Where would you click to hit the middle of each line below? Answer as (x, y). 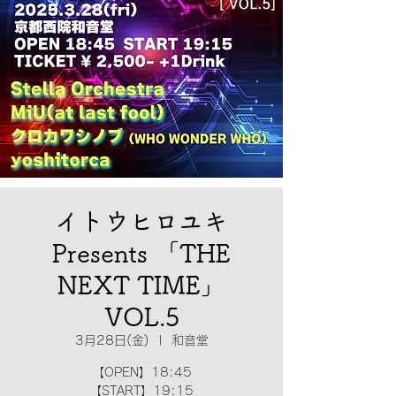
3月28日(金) (112, 340)
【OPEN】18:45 (141, 372)
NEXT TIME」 (141, 285)
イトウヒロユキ (141, 221)
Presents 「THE (141, 253)
